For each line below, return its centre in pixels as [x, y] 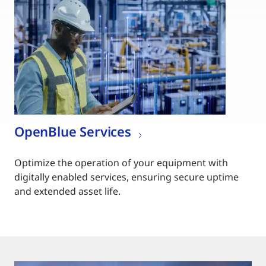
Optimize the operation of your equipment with [121, 163]
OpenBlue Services [73, 132]
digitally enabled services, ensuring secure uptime [126, 177]
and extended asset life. [67, 191]
